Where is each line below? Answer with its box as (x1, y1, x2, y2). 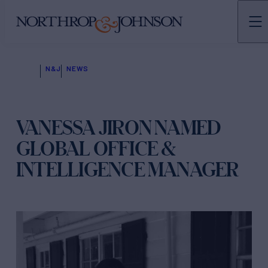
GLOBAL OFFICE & (16, 137, 176, 160)
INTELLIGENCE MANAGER (16, 158, 239, 181)
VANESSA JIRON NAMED (16, 116, 221, 139)
